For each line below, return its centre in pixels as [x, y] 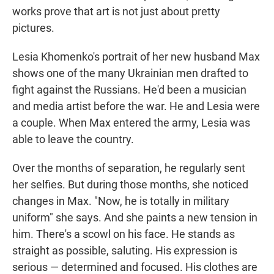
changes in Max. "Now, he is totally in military [121, 201]
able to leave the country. [73, 139]
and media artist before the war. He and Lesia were [136, 106]
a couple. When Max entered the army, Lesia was [131, 123]
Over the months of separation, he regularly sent [129, 168]
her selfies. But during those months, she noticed [130, 185]
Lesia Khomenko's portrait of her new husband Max [136, 57]
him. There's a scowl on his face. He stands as [124, 234]
